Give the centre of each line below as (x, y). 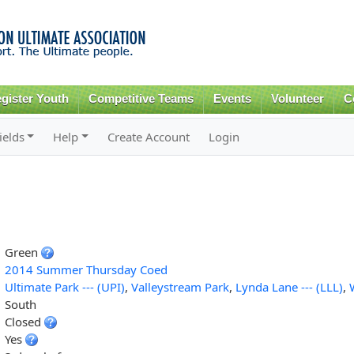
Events (233, 99)
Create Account (149, 136)
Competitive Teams (141, 99)
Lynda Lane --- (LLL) (289, 286)
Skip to (143, 9)
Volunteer (297, 99)
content (144, 44)
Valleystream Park (180, 286)
